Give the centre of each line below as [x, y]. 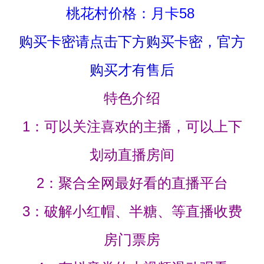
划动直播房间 [132, 154]
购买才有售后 [132, 70]
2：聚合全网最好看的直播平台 [132, 183]
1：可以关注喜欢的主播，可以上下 [132, 126]
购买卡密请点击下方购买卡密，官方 [132, 41]
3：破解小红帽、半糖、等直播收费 [132, 211]
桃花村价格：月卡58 [132, 13]
